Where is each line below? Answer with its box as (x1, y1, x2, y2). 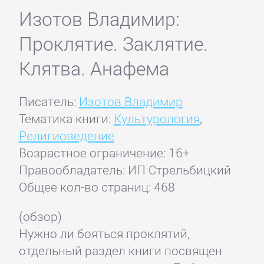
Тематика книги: (18, 110, 114, 127)
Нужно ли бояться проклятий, (18, 225, 190, 242)
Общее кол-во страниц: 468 (18, 179, 175, 196)
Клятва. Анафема (18, 56, 169, 81)
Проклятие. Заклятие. (18, 31, 208, 57)
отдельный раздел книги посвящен (18, 242, 222, 259)
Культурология (113, 110, 200, 127)
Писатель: (18, 93, 79, 110)
